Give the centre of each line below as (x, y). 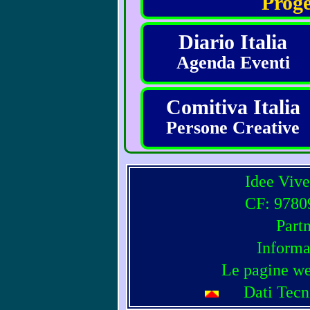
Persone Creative (233, 128)
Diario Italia (233, 42)
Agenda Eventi (233, 63)
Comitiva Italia (233, 107)
